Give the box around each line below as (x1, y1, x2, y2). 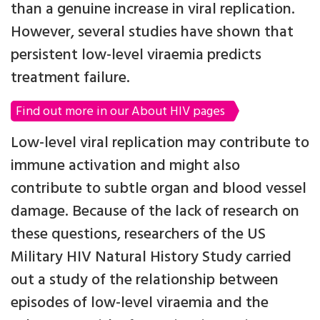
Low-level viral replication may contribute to (11, 131, 309, 156)
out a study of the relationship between (11, 268, 279, 294)
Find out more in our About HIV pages (16, 101, 225, 123)
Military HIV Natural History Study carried (11, 245, 291, 271)
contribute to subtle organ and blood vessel (11, 176, 306, 202)
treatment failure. (11, 66, 130, 91)
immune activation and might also (11, 154, 240, 179)
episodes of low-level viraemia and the (11, 291, 269, 316)
